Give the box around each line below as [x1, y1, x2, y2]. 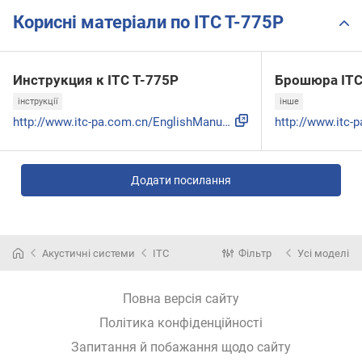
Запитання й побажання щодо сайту [71, 339, 291, 355]
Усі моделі [297, 246, 349, 259]
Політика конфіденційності [99, 315, 263, 330]
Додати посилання [131, 173, 231, 187]
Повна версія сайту [123, 291, 239, 306]
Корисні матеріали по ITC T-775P [13, 12, 284, 33]
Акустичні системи [42, 246, 135, 259]
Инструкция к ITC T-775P [13, 71, 179, 88]
